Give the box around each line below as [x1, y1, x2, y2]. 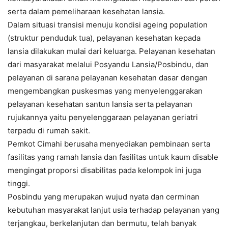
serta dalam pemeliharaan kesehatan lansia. [8, 7, 165, 17]
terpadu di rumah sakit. [8, 126, 90, 136]
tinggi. [8, 179, 30, 189]
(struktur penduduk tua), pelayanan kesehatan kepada [8, 33, 201, 43]
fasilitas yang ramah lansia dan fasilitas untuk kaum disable [8, 152, 218, 162]
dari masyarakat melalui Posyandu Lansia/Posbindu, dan [8, 60, 209, 70]
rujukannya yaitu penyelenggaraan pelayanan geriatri [8, 112, 198, 123]
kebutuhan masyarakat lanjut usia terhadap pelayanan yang [8, 205, 219, 215]
